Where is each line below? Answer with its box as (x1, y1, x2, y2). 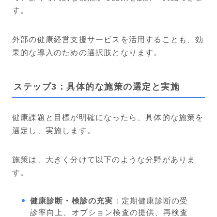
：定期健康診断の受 (113, 196, 188, 205)
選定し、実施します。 (12, 126, 95, 135)
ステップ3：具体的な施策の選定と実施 (14, 81, 180, 92)
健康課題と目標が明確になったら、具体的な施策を (12, 113, 204, 122)
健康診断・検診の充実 (30, 196, 113, 205)
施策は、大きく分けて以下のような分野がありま (12, 155, 196, 164)
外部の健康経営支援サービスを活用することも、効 (12, 35, 204, 44)
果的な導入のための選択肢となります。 (12, 48, 162, 57)
